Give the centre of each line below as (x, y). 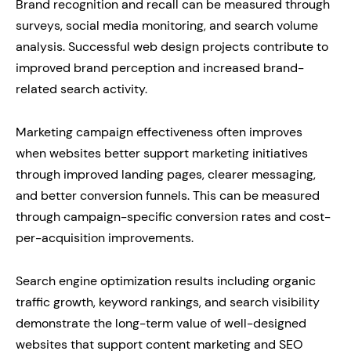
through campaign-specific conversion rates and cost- (173, 217)
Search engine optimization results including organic (166, 281)
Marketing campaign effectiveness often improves (159, 132)
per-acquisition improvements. (105, 238)
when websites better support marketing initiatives (162, 154)
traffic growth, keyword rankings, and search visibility (168, 302)
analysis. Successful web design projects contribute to (172, 47)
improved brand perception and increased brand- (160, 68)
